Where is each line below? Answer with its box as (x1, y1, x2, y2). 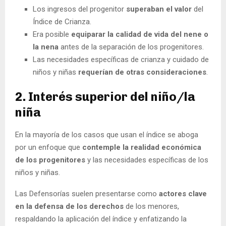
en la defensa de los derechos (15, 201, 124, 211)
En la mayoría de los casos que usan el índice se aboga (15, 130, 198, 139)
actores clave (159, 189, 207, 198)
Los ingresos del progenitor (33, 4, 124, 14)
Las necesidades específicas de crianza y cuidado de (33, 54, 209, 64)
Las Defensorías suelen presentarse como (15, 189, 159, 198)
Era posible (33, 29, 69, 39)
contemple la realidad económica (80, 142, 201, 152)
